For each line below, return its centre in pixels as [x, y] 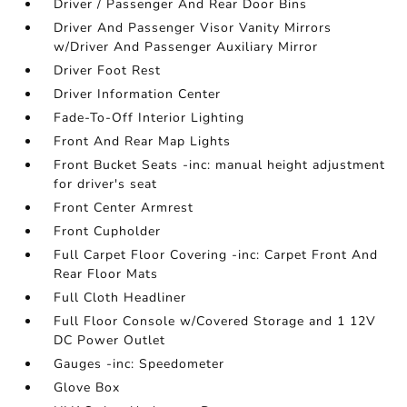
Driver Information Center [138, 94]
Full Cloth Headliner [120, 298]
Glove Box [87, 387]
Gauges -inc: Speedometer [139, 364]
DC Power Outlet [110, 340]
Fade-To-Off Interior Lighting [149, 118]
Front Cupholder [108, 231]
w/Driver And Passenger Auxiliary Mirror [186, 47]
